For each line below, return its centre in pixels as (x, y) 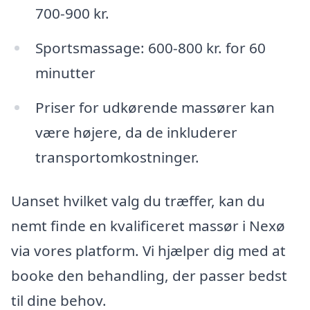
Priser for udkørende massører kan (155, 107)
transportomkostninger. (117, 157)
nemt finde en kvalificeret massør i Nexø (148, 226)
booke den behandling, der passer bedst (149, 276)
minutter (65, 72)
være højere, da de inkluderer (136, 132)
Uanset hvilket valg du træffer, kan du (138, 201)
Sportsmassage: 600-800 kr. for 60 (150, 47)
